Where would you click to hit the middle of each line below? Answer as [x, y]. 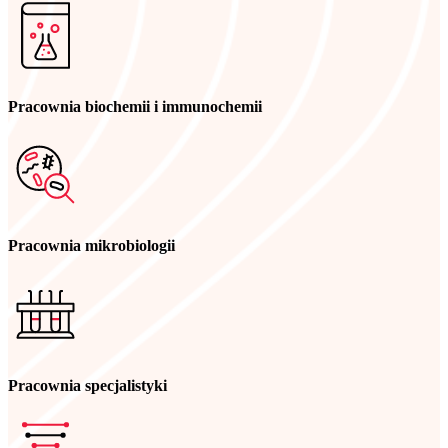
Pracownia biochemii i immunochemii [135, 106]
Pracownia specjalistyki [87, 385]
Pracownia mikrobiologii [91, 246]
